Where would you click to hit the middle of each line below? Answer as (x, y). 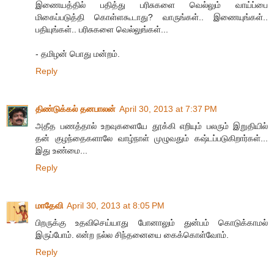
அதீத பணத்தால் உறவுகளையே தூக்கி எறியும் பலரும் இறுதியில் (152, 126)
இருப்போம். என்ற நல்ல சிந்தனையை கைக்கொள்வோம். (132, 235)
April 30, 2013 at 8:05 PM (116, 206)
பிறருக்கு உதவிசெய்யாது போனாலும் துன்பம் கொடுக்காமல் (152, 223)
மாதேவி (49, 206)
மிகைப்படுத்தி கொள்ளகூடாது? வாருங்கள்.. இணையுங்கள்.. (152, 17)
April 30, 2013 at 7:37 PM (168, 109)
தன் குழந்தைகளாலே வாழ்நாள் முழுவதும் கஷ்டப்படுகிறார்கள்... (152, 139)
